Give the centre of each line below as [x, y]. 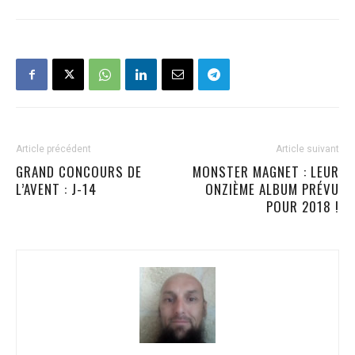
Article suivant [307, 149]
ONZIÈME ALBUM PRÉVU [272, 189]
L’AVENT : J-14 [56, 189]
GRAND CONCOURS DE [79, 172]
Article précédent [53, 149]
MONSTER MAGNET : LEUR [266, 172]
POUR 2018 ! [303, 206]
